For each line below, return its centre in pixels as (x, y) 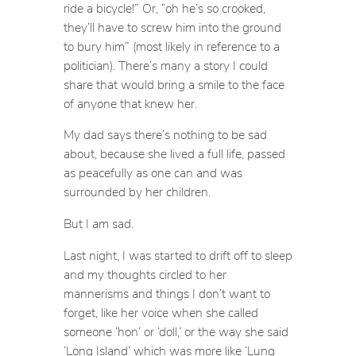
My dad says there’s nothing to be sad (165, 135)
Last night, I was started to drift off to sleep (178, 255)
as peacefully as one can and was (153, 173)
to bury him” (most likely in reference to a (171, 46)
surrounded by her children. (137, 192)
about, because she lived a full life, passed (174, 154)
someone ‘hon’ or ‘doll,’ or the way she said (176, 331)
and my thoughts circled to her (145, 274)
